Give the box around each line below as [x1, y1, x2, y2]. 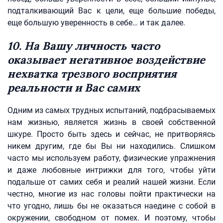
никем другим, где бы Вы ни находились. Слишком [7, 141, 216, 151]
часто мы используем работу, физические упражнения [7, 153, 216, 163]
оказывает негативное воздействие [7, 53, 205, 67]
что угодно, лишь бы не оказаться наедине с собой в [7, 201, 216, 211]
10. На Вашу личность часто [7, 39, 160, 53]
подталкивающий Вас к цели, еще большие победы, [7, 6, 216, 15]
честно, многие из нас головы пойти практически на [7, 189, 216, 199]
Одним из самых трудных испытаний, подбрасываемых [7, 106, 216, 115]
